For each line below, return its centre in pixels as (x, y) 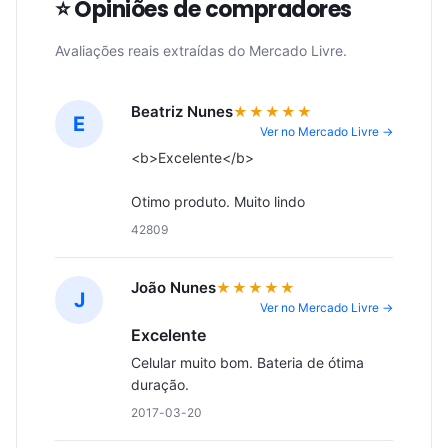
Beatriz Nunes (182, 111)
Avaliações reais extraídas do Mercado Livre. (201, 50)
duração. (160, 384)
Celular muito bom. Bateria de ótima (247, 362)
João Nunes (173, 287)
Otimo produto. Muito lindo (218, 201)
